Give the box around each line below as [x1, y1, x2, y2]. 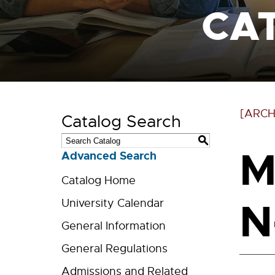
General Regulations [61, 242, 168, 255]
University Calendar [61, 196, 164, 210]
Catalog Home [61, 174, 136, 187]
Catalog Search [61, 111, 181, 132]
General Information [61, 219, 166, 233]
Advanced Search [61, 149, 157, 163]
